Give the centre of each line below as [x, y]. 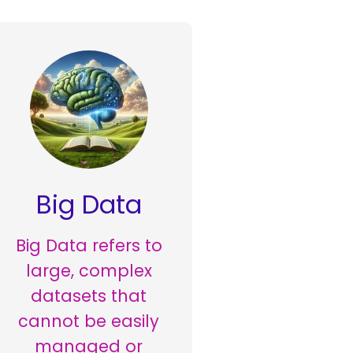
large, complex [89, 271]
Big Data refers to [89, 246]
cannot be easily [89, 321]
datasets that [89, 296]
